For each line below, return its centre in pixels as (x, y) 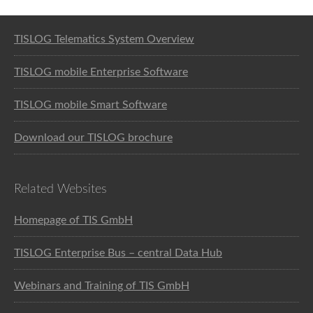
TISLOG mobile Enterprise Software (101, 72)
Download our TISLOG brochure (93, 137)
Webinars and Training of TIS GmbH (102, 285)
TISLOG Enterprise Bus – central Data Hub (118, 253)
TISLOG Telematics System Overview (104, 39)
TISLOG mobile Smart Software (90, 104)
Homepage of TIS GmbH (73, 220)
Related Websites (60, 189)
